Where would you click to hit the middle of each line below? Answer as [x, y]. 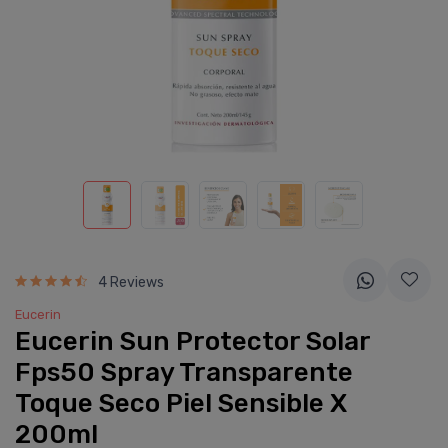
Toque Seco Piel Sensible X [181, 403]
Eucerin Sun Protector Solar [192, 341]
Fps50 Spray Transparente [184, 372]
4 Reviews [131, 282]
